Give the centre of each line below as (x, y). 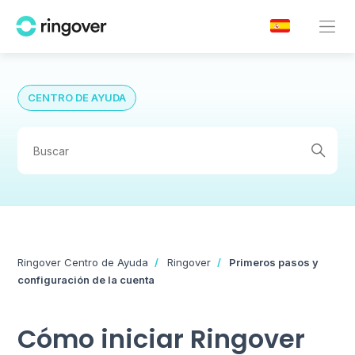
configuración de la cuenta (86, 280)
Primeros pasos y (274, 262)
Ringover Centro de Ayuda (83, 262)
